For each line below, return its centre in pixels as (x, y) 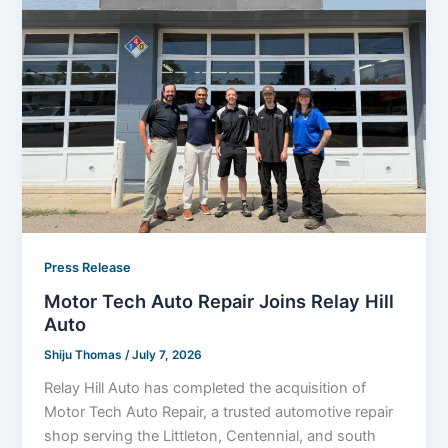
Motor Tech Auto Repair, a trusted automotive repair (219, 412)
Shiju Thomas (85, 355)
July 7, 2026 (167, 355)
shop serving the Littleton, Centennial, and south (210, 436)
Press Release (88, 267)
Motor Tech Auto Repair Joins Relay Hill (219, 301)
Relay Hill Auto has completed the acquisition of (205, 388)
